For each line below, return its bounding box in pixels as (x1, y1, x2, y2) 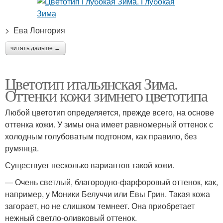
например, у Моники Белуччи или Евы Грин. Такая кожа (5, 188, 210, 200)
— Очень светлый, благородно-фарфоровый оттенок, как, (5, 176, 218, 188)
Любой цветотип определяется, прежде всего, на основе (5, 107, 214, 118)
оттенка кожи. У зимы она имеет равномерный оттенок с (5, 118, 213, 130)
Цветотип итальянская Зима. (5, 73, 178, 94)
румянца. (5, 142, 39, 154)
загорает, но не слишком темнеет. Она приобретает (5, 200, 195, 212)
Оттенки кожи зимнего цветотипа (5, 85, 207, 106)
